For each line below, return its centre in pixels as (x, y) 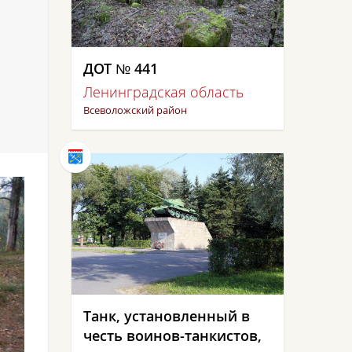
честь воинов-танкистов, (172, 335)
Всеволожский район (135, 110)
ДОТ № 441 (121, 68)
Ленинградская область (163, 92)
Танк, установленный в (167, 316)
